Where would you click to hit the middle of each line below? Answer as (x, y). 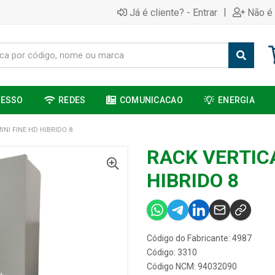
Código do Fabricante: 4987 (199, 238)
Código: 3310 (172, 252)
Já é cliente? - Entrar (173, 12)
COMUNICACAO (151, 100)
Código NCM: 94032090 (192, 266)
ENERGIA (237, 100)
